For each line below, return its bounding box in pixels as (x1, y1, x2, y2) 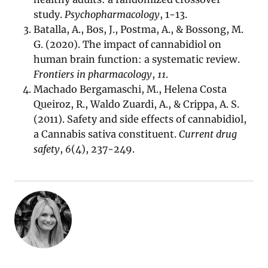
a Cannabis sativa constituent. (33, 128, 179, 141)
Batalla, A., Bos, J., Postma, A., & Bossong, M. (33, 23, 244, 36)
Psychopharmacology (65, 8, 160, 21)
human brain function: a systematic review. (33, 53, 240, 66)
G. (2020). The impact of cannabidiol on (33, 38, 222, 51)
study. (33, 8, 65, 21)
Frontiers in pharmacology (33, 68, 153, 81)
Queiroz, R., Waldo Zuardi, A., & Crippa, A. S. (33, 98, 240, 111)
